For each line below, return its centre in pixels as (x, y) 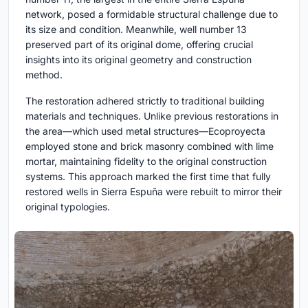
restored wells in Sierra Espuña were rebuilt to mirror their (154, 191)
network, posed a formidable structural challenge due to (152, 14)
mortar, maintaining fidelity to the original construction (146, 161)
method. (44, 74)
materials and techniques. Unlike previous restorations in (152, 115)
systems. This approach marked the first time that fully (148, 176)
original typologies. (68, 206)
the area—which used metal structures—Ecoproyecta (145, 131)
